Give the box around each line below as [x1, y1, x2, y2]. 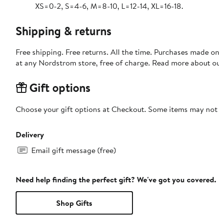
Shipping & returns [16, 22, 111, 40]
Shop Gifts [56, 197, 92, 209]
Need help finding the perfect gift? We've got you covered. [16, 174, 216, 185]
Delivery [16, 129, 44, 140]
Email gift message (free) [31, 145, 116, 156]
